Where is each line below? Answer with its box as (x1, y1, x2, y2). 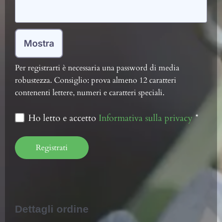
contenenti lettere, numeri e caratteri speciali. (15, 87, 165, 98)
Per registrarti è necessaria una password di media (15, 62, 179, 73)
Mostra (24, 37, 54, 49)
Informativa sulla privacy (99, 112, 193, 125)
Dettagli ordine (15, 203, 89, 215)
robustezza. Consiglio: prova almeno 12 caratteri (15, 74, 176, 86)
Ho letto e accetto (28, 112, 99, 125)
